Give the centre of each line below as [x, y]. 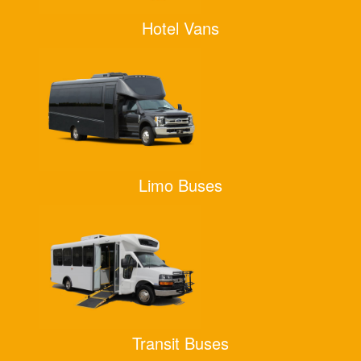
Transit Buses [180, 342]
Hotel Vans [180, 27]
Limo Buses [180, 185]
